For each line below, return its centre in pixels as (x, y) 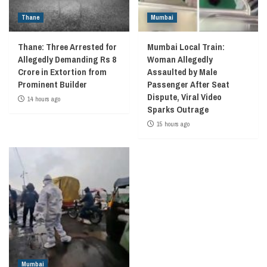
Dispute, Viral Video (184, 97)
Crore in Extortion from (62, 72)
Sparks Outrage (178, 109)
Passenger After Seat (188, 84)
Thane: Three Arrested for (67, 47)
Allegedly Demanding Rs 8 (67, 59)
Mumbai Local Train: (186, 47)
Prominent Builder (52, 84)
